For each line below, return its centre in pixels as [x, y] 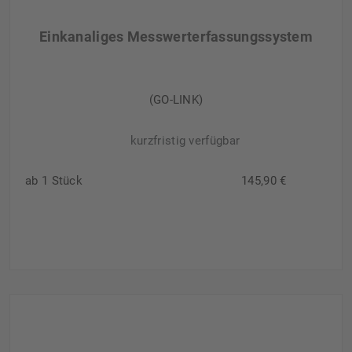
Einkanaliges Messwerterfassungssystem [176, 37]
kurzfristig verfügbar [185, 141]
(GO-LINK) [176, 100]
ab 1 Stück [54, 181]
